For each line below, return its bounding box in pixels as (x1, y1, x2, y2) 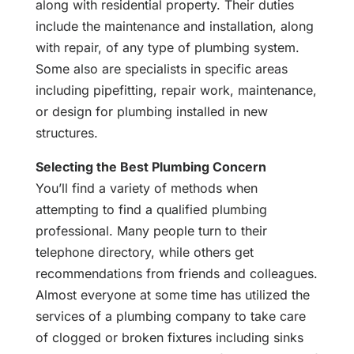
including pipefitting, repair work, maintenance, (35, 82, 317, 99)
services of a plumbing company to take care (35, 308, 306, 325)
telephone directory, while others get (35, 244, 254, 261)
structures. (35, 125, 98, 141)
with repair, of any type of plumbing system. (35, 40, 299, 56)
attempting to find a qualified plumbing (35, 201, 267, 218)
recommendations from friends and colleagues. (35, 265, 318, 282)
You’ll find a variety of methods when (35, 180, 258, 197)
